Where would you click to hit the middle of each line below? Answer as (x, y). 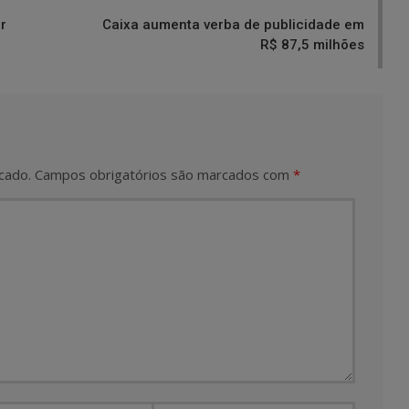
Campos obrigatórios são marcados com (164, 174)
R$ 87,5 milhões (312, 45)
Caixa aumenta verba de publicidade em (233, 25)
